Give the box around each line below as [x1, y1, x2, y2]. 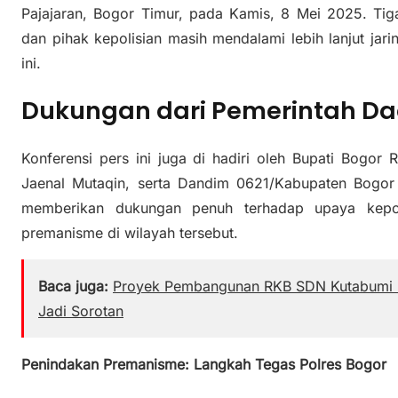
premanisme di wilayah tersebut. [21, 224, 238, 243]
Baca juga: [38, 277, 108, 296]
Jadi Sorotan [38, 302, 123, 321]
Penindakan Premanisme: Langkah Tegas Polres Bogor [21, 355, 386, 374]
